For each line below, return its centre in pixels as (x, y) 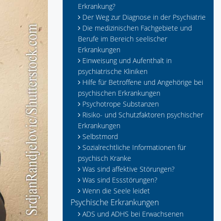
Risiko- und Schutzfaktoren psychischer (143, 115)
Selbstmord (100, 136)
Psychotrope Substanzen (121, 104)
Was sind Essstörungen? (120, 180)
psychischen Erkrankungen (119, 93)
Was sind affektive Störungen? (129, 169)
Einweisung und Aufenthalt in (127, 60)
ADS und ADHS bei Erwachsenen (133, 214)
